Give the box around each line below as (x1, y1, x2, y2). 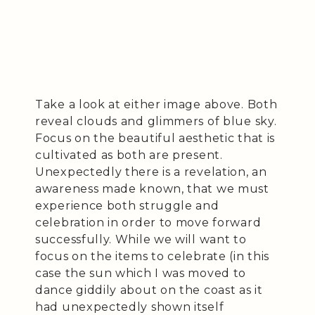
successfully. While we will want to (35, 233, 247, 247)
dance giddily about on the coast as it (35, 283, 263, 297)
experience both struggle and (35, 199, 219, 213)
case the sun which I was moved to (35, 266, 247, 281)
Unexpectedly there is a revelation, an (35, 165, 267, 179)
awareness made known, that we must (35, 182, 269, 196)
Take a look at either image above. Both (35, 98, 278, 112)
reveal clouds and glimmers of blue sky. (35, 115, 277, 129)
